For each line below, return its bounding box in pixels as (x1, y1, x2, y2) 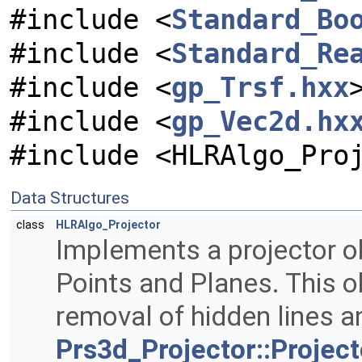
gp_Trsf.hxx (171, 71, 349, 104)
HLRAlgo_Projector (56, 218, 161, 232)
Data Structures (11, 188, 129, 208)
